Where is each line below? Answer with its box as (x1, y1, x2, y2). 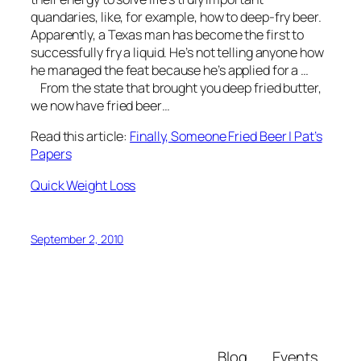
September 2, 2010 (31, 230, 124, 247)
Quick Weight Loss (31, 176, 136, 194)
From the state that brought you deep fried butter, (39, 79, 322, 98)
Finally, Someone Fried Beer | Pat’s (130, 127, 322, 146)
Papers (31, 145, 72, 164)
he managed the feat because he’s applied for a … (31, 61, 309, 80)
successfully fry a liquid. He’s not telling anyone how (31, 44, 324, 62)
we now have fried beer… (31, 97, 170, 115)
